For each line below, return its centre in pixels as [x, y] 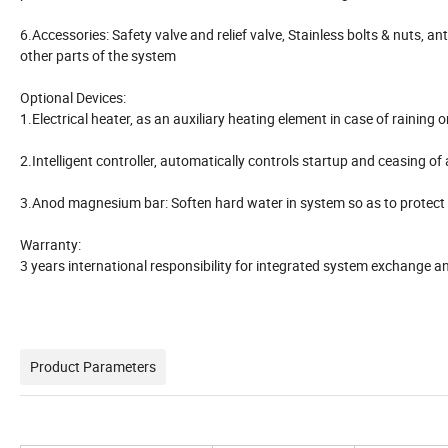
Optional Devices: [73, 97]
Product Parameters [93, 366]
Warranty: [50, 244]
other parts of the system [98, 55]
